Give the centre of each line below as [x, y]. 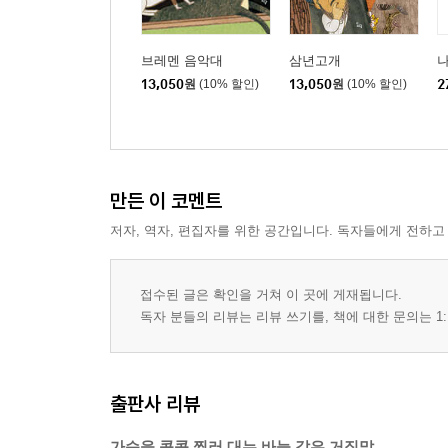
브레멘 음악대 [182, 60]
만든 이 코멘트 [166, 200]
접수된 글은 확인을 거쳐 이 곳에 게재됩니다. [271, 294]
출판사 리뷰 [155, 403]
